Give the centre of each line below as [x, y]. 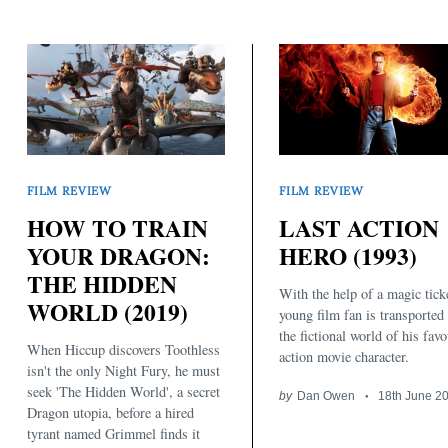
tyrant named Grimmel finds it [113, 434]
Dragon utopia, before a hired [110, 413]
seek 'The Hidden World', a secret [123, 392]
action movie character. [344, 357]
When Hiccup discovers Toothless [123, 350]
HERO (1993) [348, 255]
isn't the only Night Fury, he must [123, 371]
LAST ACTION [359, 227]
